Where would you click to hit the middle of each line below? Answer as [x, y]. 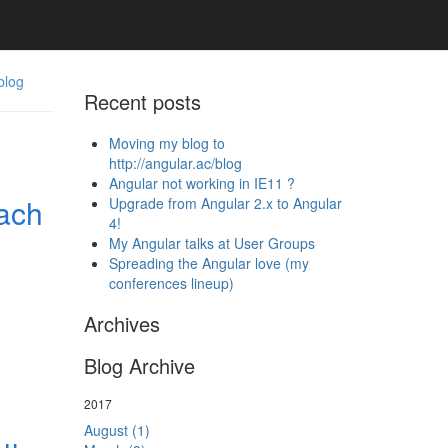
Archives [121, 323]
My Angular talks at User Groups [211, 243]
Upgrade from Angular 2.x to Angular [225, 203]
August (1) [116, 430]
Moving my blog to [166, 143]
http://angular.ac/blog [175, 163]
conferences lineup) [171, 283]
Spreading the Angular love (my [208, 263]
